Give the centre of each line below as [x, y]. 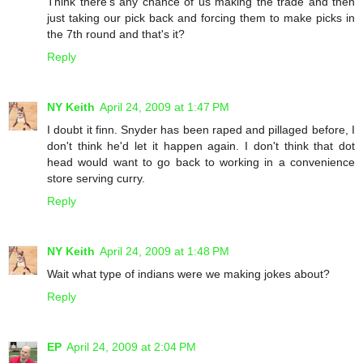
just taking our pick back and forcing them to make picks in [201, 17]
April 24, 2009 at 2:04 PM [131, 346]
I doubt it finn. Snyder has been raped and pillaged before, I [201, 129]
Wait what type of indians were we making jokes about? [188, 273]
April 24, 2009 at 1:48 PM [164, 251]
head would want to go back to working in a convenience [201, 162]
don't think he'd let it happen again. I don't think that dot [201, 145]
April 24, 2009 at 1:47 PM [164, 107]
